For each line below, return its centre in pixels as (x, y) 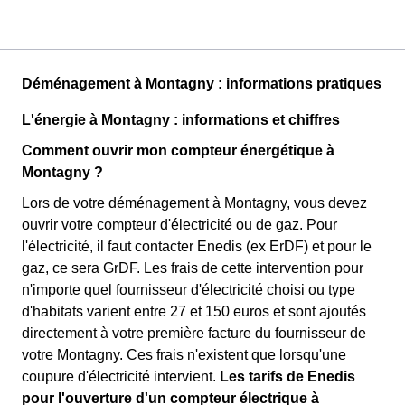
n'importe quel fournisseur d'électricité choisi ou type (188, 290)
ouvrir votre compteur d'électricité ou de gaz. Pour (179, 225)
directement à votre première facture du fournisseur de (194, 334)
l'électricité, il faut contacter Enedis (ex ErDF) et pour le (197, 247)
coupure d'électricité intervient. (121, 377)
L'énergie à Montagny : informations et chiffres (181, 120)
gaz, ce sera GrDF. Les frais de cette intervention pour (193, 268)
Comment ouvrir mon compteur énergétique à (178, 151)
